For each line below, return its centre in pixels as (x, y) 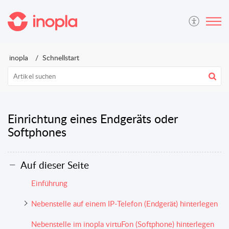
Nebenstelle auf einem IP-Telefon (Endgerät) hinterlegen (124, 203)
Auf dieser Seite (55, 165)
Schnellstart (61, 58)
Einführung (49, 183)
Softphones (37, 132)
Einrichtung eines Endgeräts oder (93, 119)
